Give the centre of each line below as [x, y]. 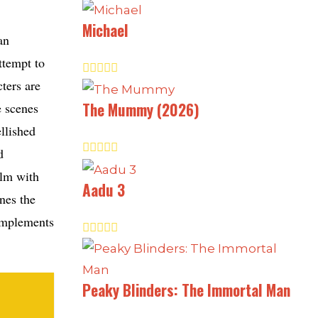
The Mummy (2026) [141, 110]
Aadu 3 [104, 190]
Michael [105, 30]
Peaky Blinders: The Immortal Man [186, 290]
